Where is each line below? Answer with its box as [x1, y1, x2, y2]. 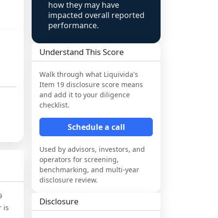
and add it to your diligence [39, 90, 130, 99]
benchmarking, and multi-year [39, 165, 139, 174]
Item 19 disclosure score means [39, 80, 143, 89]
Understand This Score [39, 46, 124, 57]
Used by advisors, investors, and [39, 145, 145, 154]
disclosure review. [39, 175, 98, 184]
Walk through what [39, 70, 104, 79]
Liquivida [104, 70, 133, 79]
